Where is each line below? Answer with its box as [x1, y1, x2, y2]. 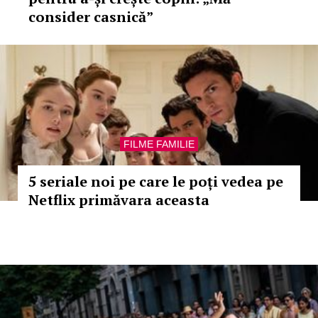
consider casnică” [28, 7, 153, 26]
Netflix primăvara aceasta [28, 190, 209, 209]
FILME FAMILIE [124, 138, 194, 150]
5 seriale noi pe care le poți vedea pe [28, 172, 283, 191]
